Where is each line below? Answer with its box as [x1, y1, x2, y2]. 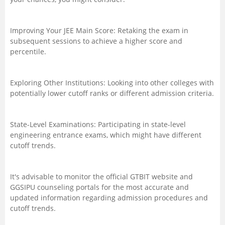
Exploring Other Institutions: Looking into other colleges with [10, 78, 214, 87]
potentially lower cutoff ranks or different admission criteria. [10, 88, 214, 98]
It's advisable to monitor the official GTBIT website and [10, 172, 193, 181]
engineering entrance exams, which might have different [10, 130, 201, 140]
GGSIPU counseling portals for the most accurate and [10, 182, 189, 192]
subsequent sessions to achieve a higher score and [10, 36, 182, 46]
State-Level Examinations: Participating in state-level [10, 120, 186, 129]
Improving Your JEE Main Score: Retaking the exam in [10, 26, 188, 35]
